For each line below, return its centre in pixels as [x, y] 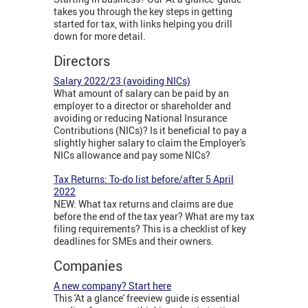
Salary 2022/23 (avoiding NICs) [122, 81]
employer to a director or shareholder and [142, 106]
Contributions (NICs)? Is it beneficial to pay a [150, 131]
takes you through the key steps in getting [143, 12]
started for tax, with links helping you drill [143, 24]
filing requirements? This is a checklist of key [150, 229]
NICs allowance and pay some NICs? [133, 155]
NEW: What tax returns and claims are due [143, 204]
